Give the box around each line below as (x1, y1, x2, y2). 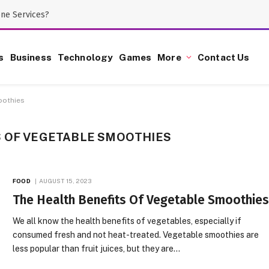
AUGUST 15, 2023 (38, 177, 92, 184)
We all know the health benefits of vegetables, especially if (13, 216, 242, 226)
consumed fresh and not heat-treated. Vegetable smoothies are (13, 230, 259, 240)
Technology (57, 52, 113, 62)
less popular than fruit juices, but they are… (13, 244, 181, 253)
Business (10, 52, 52, 62)
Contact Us (197, 52, 250, 62)
